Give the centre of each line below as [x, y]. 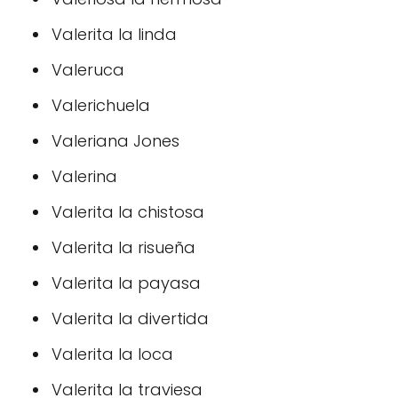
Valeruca [88, 70]
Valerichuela [101, 105]
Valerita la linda [114, 34]
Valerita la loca [112, 354]
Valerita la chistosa [128, 212]
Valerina [84, 176]
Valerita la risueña [123, 247]
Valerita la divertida [130, 318]
